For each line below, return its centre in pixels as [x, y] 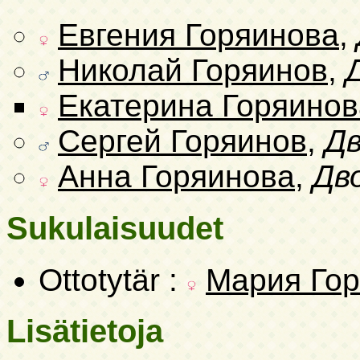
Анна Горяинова [176, 177]
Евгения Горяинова [198, 35]
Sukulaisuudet [115, 228]
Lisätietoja [85, 331]
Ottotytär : [112, 280]
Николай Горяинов [193, 71]
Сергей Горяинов [182, 141]
